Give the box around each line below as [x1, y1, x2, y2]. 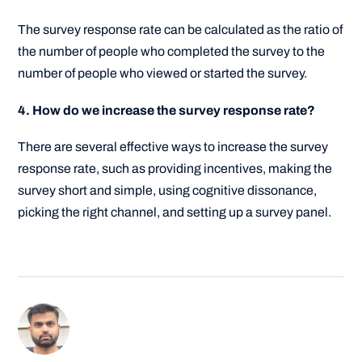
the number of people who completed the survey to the [18, 44, 326, 59]
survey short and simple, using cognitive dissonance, [18, 183, 318, 197]
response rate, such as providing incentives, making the [18, 161, 333, 175]
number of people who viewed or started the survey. [18, 66, 308, 81]
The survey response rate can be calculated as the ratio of [18, 23, 343, 37]
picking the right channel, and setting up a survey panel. [18, 204, 332, 219]
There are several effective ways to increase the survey [18, 139, 329, 154]
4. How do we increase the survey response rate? [18, 103, 316, 117]
